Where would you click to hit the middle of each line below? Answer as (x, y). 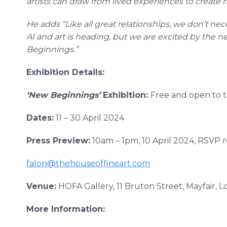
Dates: (40, 118)
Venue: (41, 186)
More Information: (66, 209)
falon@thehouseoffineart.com (88, 163)
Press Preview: (58, 141)
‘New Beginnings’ (63, 95)
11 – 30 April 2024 (89, 118)
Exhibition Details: (65, 72)
